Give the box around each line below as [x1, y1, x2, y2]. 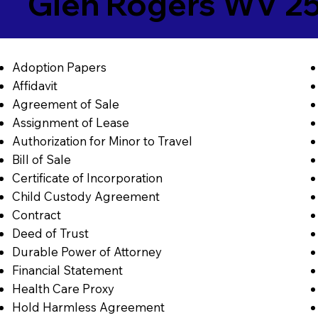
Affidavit [11, 78, 57, 94]
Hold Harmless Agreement [11, 300, 165, 315]
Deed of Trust [11, 226, 89, 241]
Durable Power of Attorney [11, 244, 162, 260]
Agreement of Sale [11, 97, 119, 112]
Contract [11, 207, 61, 223]
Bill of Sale [11, 152, 71, 168]
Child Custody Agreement [11, 189, 160, 204]
